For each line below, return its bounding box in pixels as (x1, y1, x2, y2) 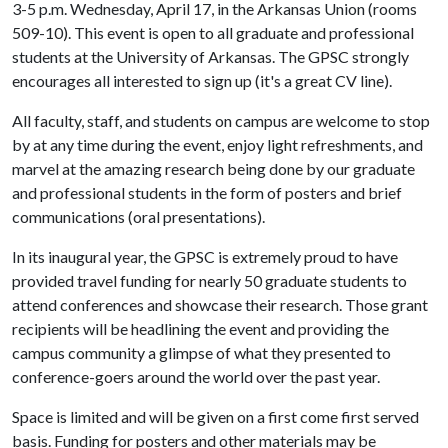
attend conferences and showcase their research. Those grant (12, 295, 428, 314)
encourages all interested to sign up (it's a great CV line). (12, 71, 392, 90)
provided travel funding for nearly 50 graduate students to (12, 271, 407, 290)
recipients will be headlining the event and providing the (12, 319, 389, 338)
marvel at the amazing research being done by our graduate (12, 159, 415, 178)
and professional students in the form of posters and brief (12, 183, 402, 202)
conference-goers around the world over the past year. (12, 367, 380, 386)
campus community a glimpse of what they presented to (12, 343, 391, 362)
